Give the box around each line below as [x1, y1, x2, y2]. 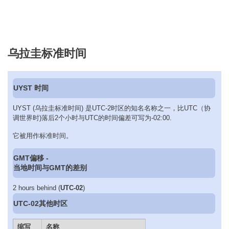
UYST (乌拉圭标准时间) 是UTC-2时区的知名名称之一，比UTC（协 [13, 104, 211, 112]
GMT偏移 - [13, 154, 49, 163]
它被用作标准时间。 [13, 131, 73, 140]
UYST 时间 [13, 84, 49, 93]
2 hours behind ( [13, 184, 60, 192]
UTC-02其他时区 [13, 199, 68, 208]
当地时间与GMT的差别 [13, 164, 87, 172]
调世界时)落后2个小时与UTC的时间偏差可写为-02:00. [13, 114, 172, 122]
